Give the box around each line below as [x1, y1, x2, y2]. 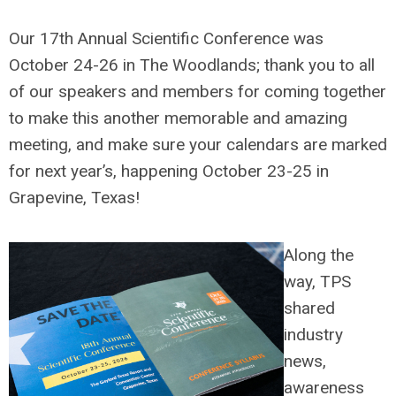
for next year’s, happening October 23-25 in [9, 160, 329, 181]
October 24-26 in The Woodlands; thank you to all [9, 54, 375, 75]
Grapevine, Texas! [9, 187, 140, 208]
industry [284, 324, 343, 345]
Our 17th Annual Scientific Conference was [9, 27, 324, 49]
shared [284, 297, 335, 318]
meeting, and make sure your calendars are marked [9, 133, 387, 155]
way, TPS [284, 270, 351, 292]
